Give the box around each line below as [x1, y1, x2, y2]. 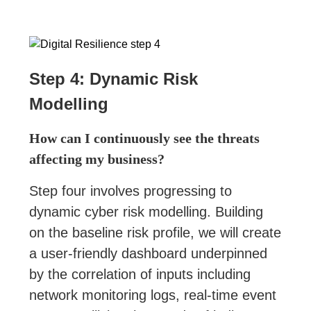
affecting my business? [29, 151, 165, 167]
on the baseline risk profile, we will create [29, 225, 282, 240]
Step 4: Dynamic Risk [29, 69, 199, 88]
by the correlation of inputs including [29, 267, 251, 282]
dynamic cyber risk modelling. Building [29, 204, 264, 219]
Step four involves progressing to [29, 183, 233, 199]
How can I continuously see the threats [29, 131, 260, 146]
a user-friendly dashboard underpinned [29, 246, 268, 261]
